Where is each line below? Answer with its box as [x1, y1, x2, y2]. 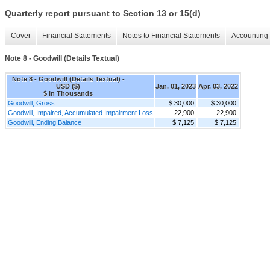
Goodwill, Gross [8, 99, 55, 107]
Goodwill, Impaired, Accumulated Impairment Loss [8, 108, 153, 116]
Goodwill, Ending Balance [8, 118, 81, 126]
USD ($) [56, 82, 80, 90]
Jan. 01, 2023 [155, 82, 196, 90]
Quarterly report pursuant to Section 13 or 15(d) [5, 8, 201, 19]
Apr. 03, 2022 [198, 82, 238, 90]
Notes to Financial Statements [122, 31, 220, 40]
